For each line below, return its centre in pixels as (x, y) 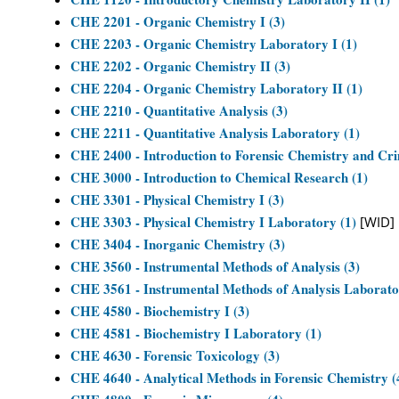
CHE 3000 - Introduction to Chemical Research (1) (219, 177)
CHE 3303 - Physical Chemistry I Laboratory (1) (213, 222)
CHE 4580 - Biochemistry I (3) (160, 311)
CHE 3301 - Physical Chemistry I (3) (177, 199)
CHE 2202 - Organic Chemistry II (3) (180, 66)
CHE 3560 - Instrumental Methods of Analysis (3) (215, 266)
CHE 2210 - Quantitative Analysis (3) (179, 110)
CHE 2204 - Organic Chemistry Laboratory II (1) (216, 88)
